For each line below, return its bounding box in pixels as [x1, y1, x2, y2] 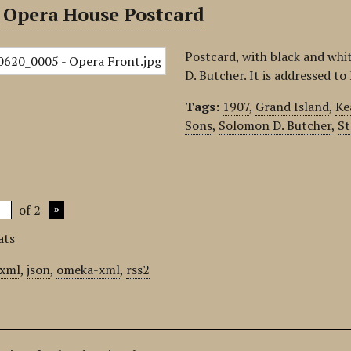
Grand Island [255, 98, 330, 115]
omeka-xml [56, 261, 121, 278]
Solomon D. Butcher [219, 117, 332, 134]
